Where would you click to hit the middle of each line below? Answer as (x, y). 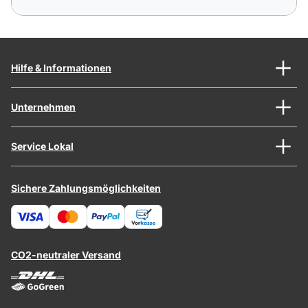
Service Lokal (42, 146)
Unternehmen (43, 107)
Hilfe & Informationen (61, 67)
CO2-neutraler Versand (66, 254)
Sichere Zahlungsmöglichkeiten (86, 188)
